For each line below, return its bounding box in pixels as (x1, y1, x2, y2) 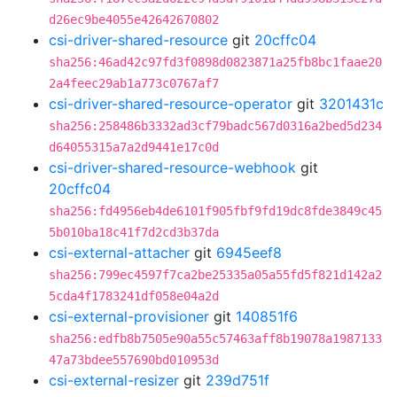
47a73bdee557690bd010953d (49, 353, 219, 367)
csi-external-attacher (49, 244, 190, 261)
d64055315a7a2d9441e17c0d (49, 140, 219, 154)
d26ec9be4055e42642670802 (49, 12, 219, 27)
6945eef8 (216, 244, 282, 261)
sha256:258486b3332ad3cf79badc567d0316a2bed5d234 (49, 119, 382, 133)
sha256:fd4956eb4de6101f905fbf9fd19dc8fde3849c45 (49, 204, 382, 218)
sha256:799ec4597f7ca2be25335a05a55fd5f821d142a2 (49, 268, 382, 282)
